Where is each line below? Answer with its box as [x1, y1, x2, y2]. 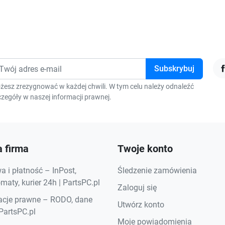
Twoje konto [118, 143, 173, 155]
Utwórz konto [118, 200, 164, 209]
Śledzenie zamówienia [118, 166, 197, 175]
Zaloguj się [118, 183, 157, 192]
